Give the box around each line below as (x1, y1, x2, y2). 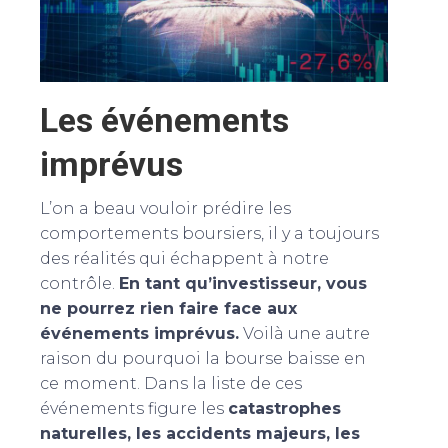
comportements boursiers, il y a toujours (40, 223, 379, 243)
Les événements (40, 99, 289, 140)
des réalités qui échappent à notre (40, 248, 329, 268)
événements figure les (40, 398, 228, 418)
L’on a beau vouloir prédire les (40, 198, 291, 218)
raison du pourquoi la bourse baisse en (40, 348, 366, 368)
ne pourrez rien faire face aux (40, 298, 297, 318)
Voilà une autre (239, 323, 370, 343)
